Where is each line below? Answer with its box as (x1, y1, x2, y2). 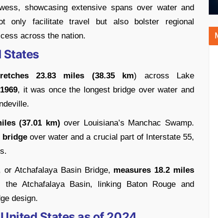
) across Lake (134, 71, 195, 80)
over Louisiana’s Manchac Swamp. (60, 118, 195, 127)
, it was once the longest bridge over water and (18, 85, 195, 94)
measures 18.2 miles (113, 165, 195, 175)
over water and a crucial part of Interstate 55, (27, 132, 195, 142)
